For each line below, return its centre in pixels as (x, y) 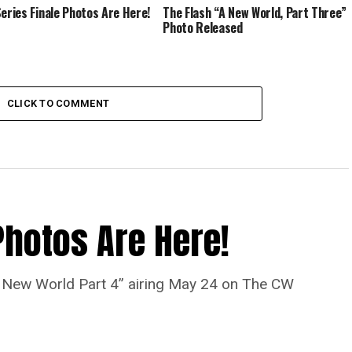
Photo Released (203, 27)
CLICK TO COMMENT (58, 103)
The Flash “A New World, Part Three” (255, 12)
